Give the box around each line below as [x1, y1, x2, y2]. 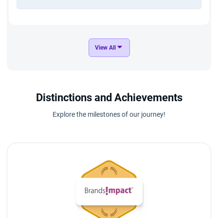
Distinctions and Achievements [36, 91, 182, 104]
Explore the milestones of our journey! [53, 110, 165, 118]
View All [94, 44, 116, 51]
